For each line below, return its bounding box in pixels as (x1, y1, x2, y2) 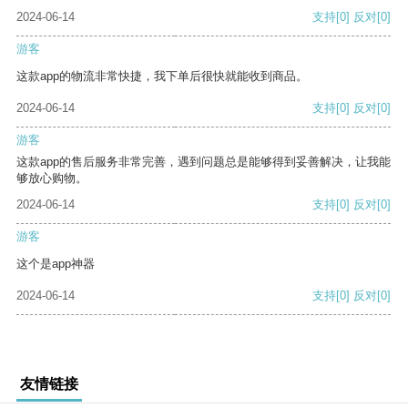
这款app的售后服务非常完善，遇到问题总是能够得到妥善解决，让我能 (16, 155, 391, 169)
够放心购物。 (16, 171, 87, 186)
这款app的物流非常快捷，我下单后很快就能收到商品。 (16, 69, 308, 84)
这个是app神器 (16, 257, 95, 271)
